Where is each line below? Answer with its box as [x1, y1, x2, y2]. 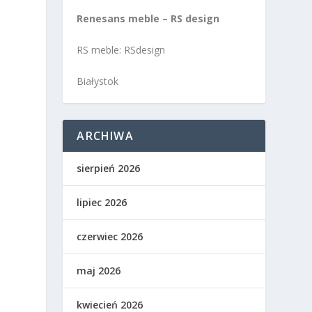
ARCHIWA [77, 128, 134, 144]
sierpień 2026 [77, 162, 141, 175]
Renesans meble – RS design [77, 11, 220, 25]
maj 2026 [77, 264, 121, 278]
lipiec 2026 [77, 196, 127, 210]
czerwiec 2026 [77, 230, 143, 244]
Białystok [77, 75, 119, 88]
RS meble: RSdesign [77, 43, 166, 57]
